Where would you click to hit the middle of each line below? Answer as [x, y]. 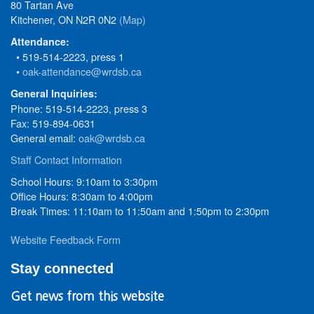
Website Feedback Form [66, 240]
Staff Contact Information [66, 160]
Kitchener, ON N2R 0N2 [65, 20]
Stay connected [62, 269]
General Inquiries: [54, 94]
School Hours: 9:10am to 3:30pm [84, 182]
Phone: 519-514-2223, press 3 [79, 109]
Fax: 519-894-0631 [53, 123]
